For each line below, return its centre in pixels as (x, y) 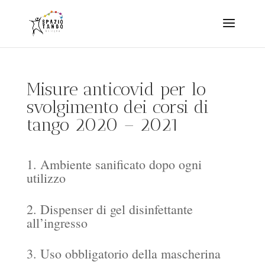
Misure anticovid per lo (116, 89)
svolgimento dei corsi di (117, 107)
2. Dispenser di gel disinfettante (109, 209)
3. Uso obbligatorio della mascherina (123, 254)
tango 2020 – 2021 (103, 125)
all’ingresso (57, 222)
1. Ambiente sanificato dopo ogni (114, 164)
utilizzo (48, 178)
